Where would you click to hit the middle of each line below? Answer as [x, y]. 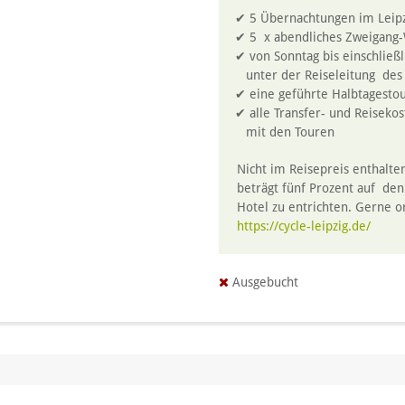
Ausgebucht [263, 283]
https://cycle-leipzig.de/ [303, 226]
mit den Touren [290, 132]
